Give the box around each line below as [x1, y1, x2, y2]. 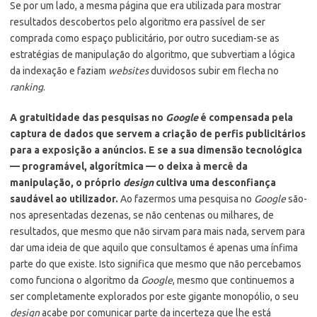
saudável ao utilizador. [10, 192, 118, 204]
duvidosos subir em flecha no [149, 64, 279, 76]
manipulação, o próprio [10, 176, 123, 188]
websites [108, 64, 149, 76]
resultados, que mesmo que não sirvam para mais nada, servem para [10, 225, 305, 237]
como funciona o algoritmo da [10, 274, 141, 286]
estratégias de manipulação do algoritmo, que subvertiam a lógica [10, 48, 295, 60]
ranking [10, 81, 43, 93]
